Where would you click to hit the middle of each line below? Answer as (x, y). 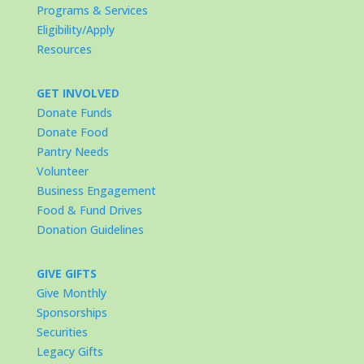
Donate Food (72, 132)
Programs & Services (92, 10)
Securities (62, 332)
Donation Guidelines (90, 230)
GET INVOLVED (78, 93)
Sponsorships (71, 312)
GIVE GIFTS (66, 273)
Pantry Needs (72, 152)
